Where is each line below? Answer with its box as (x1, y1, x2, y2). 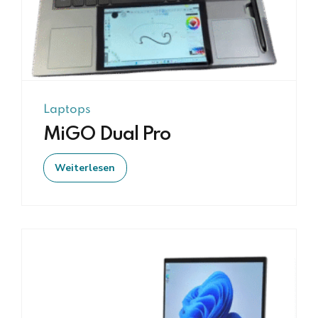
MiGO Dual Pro (43, 125, 170, 145)
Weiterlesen (55, 160, 116, 175)
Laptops (43, 103, 91, 116)
